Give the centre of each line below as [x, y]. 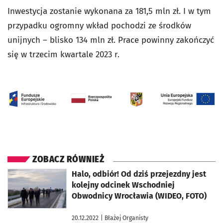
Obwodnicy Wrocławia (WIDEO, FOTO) [139, 196]
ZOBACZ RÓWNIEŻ [68, 159]
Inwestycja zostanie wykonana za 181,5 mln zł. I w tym [109, 11]
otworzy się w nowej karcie [44, 172]
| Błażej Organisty [124, 218]
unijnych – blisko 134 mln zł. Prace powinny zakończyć [111, 40]
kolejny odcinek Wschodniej [123, 185]
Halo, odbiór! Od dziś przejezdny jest [139, 174]
